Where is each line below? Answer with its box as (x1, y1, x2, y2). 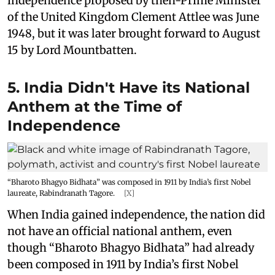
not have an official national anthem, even (7, 224, 232, 238)
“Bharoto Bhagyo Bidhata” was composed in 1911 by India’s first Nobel (7, 177, 251, 187)
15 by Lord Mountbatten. (7, 43, 137, 57)
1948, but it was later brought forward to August (7, 26, 260, 41)
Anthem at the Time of (7, 98, 182, 115)
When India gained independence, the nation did (7, 207, 265, 222)
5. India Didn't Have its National (7, 79, 250, 96)
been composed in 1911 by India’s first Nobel (7, 257, 239, 271)
